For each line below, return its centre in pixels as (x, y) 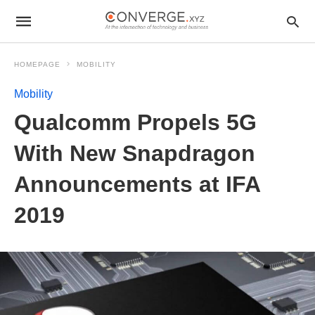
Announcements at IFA (137, 184)
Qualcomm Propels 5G (135, 122)
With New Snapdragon (135, 153)
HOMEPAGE (37, 64)
